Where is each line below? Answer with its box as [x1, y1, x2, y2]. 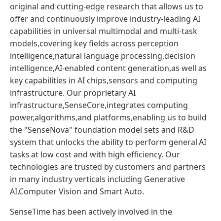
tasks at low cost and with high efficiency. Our [10, 148, 180, 160]
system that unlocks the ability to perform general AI [10, 136, 206, 147]
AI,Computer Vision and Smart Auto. [10, 185, 144, 197]
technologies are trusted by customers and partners [10, 161, 206, 172]
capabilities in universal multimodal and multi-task [10, 25, 197, 37]
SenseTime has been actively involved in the [10, 206, 172, 217]
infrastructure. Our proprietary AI [10, 87, 136, 98]
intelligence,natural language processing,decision [10, 50, 195, 61]
